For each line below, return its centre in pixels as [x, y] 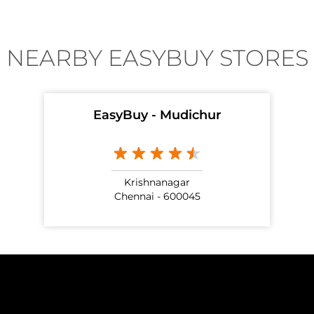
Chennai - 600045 [157, 197]
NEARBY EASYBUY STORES [157, 59]
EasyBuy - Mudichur [157, 115]
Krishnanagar [157, 183]
